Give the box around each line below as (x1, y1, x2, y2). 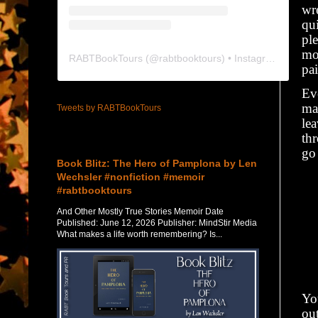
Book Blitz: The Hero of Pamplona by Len (57, 157, 257, 169)
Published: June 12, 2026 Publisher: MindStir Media (57, 217, 257, 228)
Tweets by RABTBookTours (57, 102, 161, 113)
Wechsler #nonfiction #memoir (57, 170, 204, 182)
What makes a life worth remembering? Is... (57, 229, 222, 239)
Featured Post (57, 134, 109, 143)
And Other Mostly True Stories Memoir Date (57, 206, 224, 216)
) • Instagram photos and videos (221, 52, 265, 64)
